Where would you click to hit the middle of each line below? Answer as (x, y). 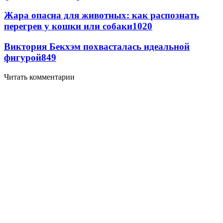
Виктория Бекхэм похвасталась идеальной (97, 47)
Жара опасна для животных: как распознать (102, 15)
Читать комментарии (39, 77)
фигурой (23, 58)
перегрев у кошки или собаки (68, 26)
